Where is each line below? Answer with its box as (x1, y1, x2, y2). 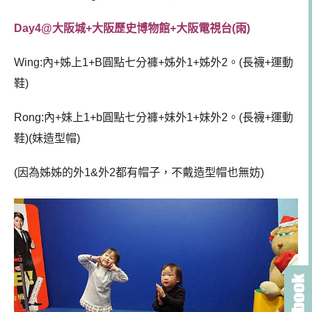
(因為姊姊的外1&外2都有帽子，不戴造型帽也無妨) (14, 166, 264, 178)
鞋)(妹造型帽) (14, 132, 80, 144)
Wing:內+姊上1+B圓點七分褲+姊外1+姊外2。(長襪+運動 (14, 56, 293, 69)
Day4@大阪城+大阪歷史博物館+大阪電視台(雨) (14, 22, 250, 35)
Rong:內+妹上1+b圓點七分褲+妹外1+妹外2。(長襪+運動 (14, 111, 293, 123)
